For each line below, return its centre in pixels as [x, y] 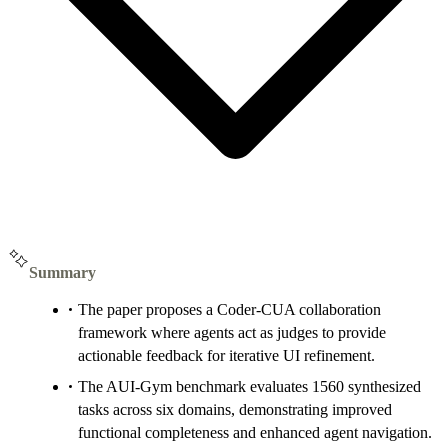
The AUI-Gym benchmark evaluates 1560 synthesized [249, 386]
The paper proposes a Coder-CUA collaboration [229, 309]
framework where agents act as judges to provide [232, 332]
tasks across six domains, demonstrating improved [235, 409]
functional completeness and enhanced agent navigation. [255, 432]
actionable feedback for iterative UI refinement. [226, 355]
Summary [62, 272]
